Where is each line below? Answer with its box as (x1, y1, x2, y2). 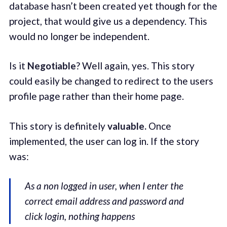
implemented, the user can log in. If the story (9, 135, 199, 147)
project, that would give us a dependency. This (9, 15, 207, 27)
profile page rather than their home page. (9, 90, 184, 102)
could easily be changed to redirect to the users (9, 75, 213, 87)
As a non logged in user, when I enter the (25, 180, 184, 192)
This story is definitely (9, 120, 107, 132)
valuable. (107, 120, 146, 132)
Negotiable (27, 60, 76, 72)
